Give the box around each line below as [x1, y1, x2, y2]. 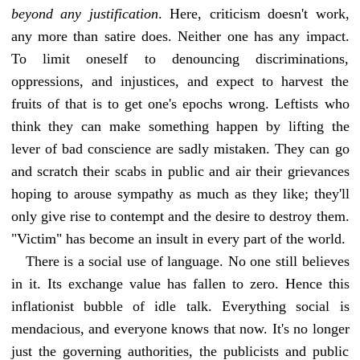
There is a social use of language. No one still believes [25, 252, 350, 269]
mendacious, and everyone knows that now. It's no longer [10, 320, 350, 337]
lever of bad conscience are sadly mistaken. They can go [10, 140, 350, 157]
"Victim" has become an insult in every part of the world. [10, 230, 346, 247]
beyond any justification [10, 5, 158, 22]
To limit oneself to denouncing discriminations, [10, 50, 350, 67]
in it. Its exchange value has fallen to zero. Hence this [10, 275, 350, 292]
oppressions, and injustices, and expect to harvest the [10, 72, 350, 89]
